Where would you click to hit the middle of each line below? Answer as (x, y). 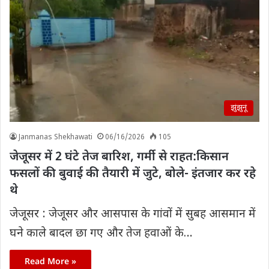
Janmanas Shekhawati (56, 137)
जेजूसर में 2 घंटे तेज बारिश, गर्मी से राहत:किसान (119, 157)
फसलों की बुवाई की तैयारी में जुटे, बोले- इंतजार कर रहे (133, 174)
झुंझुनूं (239, 107)
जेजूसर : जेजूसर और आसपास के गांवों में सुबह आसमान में (133, 214)
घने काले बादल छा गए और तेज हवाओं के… (101, 234)
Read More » (50, 262)
